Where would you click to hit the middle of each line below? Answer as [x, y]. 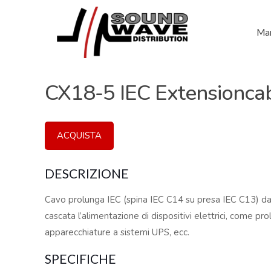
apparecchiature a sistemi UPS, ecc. [117, 232]
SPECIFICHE [81, 259]
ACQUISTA [80, 135]
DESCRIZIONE [87, 173]
